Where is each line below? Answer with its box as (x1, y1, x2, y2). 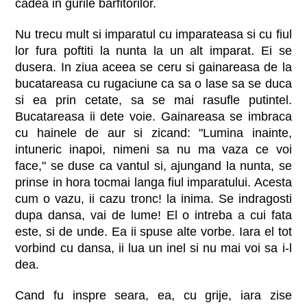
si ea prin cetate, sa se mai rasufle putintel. (15, 93, 292, 107)
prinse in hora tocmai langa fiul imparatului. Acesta (15, 175, 292, 189)
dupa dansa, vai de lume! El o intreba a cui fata (15, 208, 292, 222)
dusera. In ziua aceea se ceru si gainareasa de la (15, 60, 292, 74)
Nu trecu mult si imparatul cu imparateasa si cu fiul (15, 27, 292, 41)
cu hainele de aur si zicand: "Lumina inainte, (15, 125, 292, 140)
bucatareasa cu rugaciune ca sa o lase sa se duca (15, 76, 292, 90)
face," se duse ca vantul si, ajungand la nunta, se (15, 158, 292, 173)
